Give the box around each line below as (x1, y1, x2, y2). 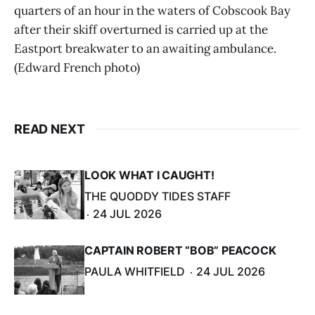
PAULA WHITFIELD (84, 264, 185, 278)
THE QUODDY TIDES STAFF (84, 188, 231, 203)
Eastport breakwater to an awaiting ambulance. (14, 40, 276, 56)
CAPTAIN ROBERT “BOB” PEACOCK (84, 243, 276, 257)
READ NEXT (14, 121, 85, 136)
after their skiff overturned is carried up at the (14, 21, 268, 37)
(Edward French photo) (14, 59, 140, 75)
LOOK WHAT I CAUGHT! (84, 167, 214, 182)
